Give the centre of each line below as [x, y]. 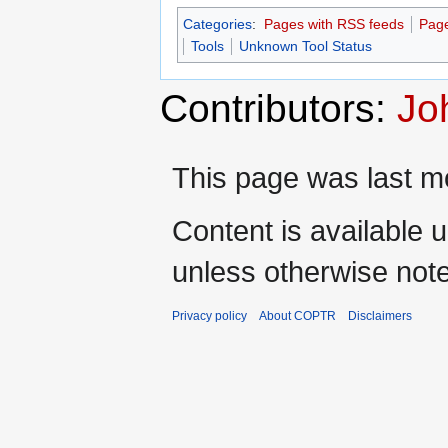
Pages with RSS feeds [333, 24]
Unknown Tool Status [305, 46]
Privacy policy [209, 315]
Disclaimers [380, 315]
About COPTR [297, 315]
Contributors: [278, 108]
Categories [217, 24]
